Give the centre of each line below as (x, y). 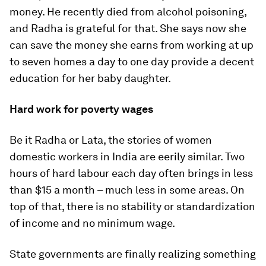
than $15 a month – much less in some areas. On (127, 190)
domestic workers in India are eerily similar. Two (127, 156)
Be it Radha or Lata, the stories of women (111, 140)
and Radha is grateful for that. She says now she (128, 28)
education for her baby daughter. (90, 78)
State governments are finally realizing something (133, 254)
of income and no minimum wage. (92, 223)
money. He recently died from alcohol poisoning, (128, 12)
